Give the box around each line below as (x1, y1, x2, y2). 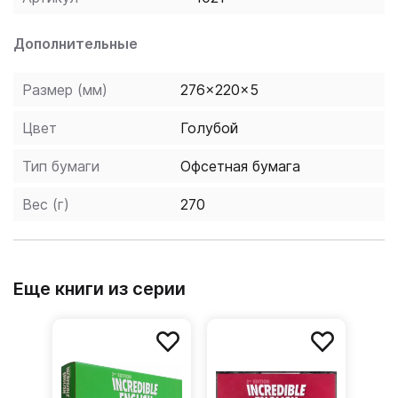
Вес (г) (22, 195, 69, 213)
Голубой (180, 119, 238, 137)
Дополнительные (13, 35, 138, 52)
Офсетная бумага (180, 157, 300, 175)
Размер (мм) (22, 81, 107, 99)
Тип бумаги (22, 157, 99, 175)
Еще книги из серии (13, 278, 186, 299)
